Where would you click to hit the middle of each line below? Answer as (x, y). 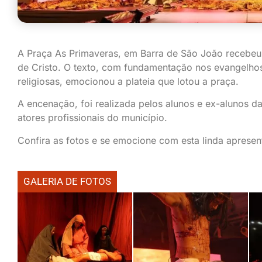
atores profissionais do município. (92, 118)
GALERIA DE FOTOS (67, 181)
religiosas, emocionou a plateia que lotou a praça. (128, 81)
